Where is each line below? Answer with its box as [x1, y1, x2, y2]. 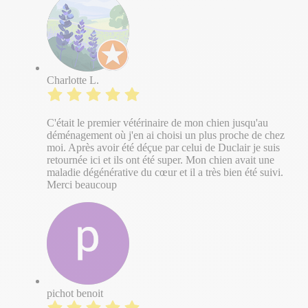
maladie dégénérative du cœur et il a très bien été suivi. [47, 166, 283, 179]
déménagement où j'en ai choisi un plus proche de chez [47, 129, 285, 142]
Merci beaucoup [47, 179, 117, 191]
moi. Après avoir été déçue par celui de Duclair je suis [47, 142, 280, 154]
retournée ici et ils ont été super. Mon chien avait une [47, 154, 274, 166]
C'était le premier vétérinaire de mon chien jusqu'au [47, 117, 268, 129]
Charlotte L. [47, 74, 99, 87]
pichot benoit [47, 287, 103, 300]
